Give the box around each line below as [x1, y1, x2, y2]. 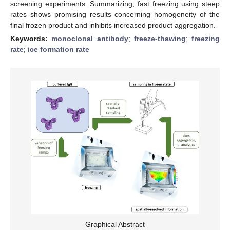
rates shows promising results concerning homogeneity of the [10, 10, 220, 18]
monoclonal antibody [51, 34, 128, 43]
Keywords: [10, 34, 52, 43]
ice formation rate [28, 45, 89, 53]
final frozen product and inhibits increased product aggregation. [10, 21, 216, 29]
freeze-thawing [133, 34, 186, 43]
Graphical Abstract [85, 220, 145, 228]
